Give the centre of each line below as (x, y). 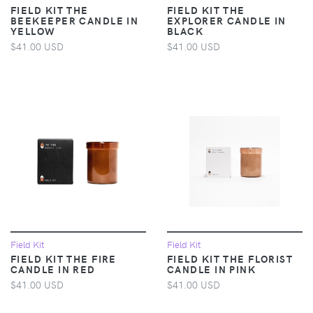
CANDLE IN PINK (212, 269)
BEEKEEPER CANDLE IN (75, 20)
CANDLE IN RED (53, 269)
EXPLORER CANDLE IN (227, 20)
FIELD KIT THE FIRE (64, 258)
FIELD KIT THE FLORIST (230, 258)
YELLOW (33, 30)
